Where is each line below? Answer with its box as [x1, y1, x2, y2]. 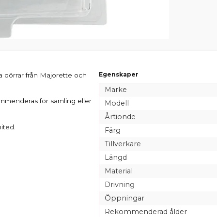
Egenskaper [99, 70, 139, 78]
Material [104, 166, 133, 175]
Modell [104, 98, 129, 108]
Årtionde [104, 112, 136, 121]
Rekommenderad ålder [104, 207, 187, 216]
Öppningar [104, 193, 144, 202]
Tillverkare [104, 139, 141, 148]
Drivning [104, 180, 135, 189]
